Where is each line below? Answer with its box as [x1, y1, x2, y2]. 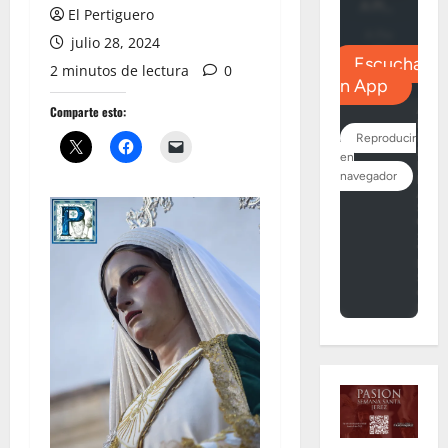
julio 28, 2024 [67, 33, 160, 52]
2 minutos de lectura [50, 61, 189, 80]
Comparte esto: [50, 103, 126, 120]
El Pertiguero [68, 5, 154, 24]
